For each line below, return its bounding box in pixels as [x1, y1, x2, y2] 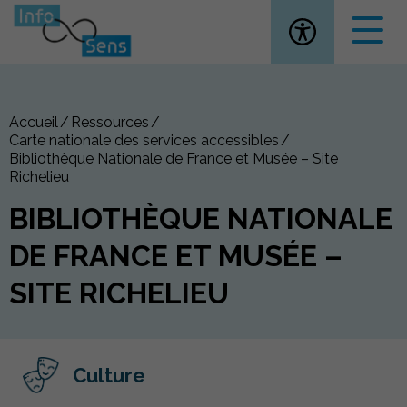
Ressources [71, 114, 149, 131]
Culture [73, 363, 145, 387]
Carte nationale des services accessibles [9, 132, 279, 149]
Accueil [9, 114, 58, 131]
